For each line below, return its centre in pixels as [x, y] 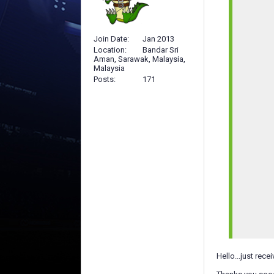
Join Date [110, 39]
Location [109, 50]
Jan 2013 [158, 39]
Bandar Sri [161, 50]
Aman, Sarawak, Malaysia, [139, 59]
